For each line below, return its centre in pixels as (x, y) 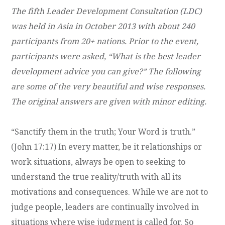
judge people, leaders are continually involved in (105, 207)
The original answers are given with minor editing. (109, 101)
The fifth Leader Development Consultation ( (97, 11)
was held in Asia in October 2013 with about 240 (103, 26)
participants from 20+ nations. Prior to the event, (105, 41)
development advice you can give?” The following (106, 71)
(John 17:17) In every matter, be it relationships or (107, 146)
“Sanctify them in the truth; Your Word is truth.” (103, 131)
